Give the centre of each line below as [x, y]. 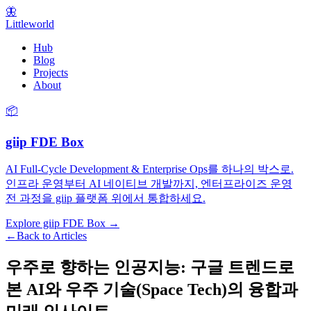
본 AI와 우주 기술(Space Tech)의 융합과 [152, 290]
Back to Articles [52, 236]
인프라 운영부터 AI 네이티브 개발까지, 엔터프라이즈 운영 [149, 184]
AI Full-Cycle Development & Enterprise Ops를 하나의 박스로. [150, 169]
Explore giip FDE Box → [62, 224]
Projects [51, 73]
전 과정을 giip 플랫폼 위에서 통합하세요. [106, 199]
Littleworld [30, 24]
